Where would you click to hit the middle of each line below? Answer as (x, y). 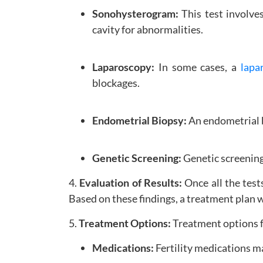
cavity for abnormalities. (148, 29)
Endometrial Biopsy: (139, 120)
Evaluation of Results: (131, 182)
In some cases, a (198, 67)
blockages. (116, 82)
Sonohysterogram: (135, 13)
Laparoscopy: (123, 67)
